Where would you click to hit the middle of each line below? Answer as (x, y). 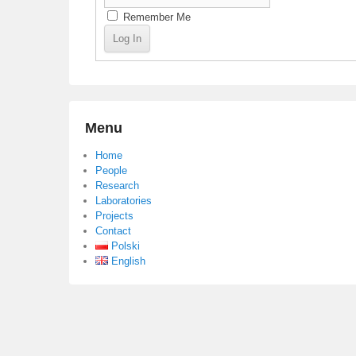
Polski (125, 246)
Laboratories (124, 200)
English (128, 261)
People (111, 170)
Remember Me (155, 17)
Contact (113, 230)
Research (117, 185)
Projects (114, 215)
